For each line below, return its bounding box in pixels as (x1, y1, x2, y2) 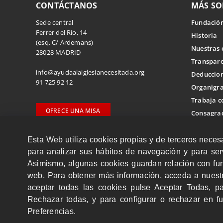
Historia (191, 31, 218, 40)
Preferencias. (27, 207, 76, 216)
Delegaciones (35, 125, 78, 135)
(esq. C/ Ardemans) (35, 38, 94, 47)
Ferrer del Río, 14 (35, 28, 87, 37)
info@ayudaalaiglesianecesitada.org (35, 68, 145, 77)
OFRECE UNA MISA (45, 107, 101, 115)
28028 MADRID (35, 48, 81, 57)
